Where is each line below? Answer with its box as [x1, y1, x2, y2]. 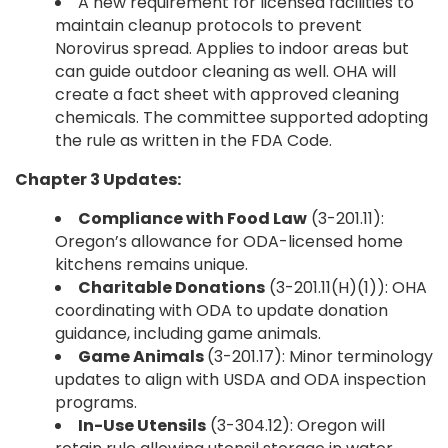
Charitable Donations [78, 276, 265, 299]
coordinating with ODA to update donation [55, 299, 388, 322]
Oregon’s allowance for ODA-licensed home [55, 230, 403, 253]
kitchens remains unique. [55, 253, 248, 276]
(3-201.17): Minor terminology [207, 345, 433, 368]
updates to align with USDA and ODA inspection [55, 368, 426, 391]
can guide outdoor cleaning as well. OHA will [55, 60, 396, 83]
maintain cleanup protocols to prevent [55, 14, 362, 37]
